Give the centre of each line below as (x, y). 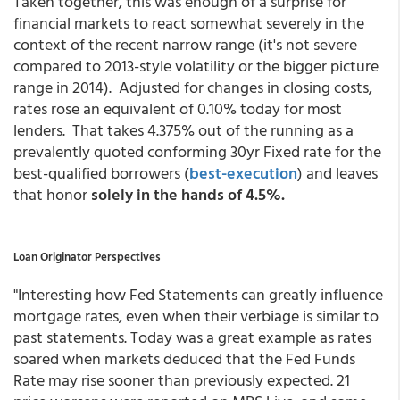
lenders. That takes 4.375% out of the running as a (183, 130)
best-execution (243, 173)
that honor (52, 194)
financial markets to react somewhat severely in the (189, 23)
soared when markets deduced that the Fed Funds (184, 358)
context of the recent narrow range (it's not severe (185, 44)
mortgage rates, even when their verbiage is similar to (196, 316)
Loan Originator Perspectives (87, 256)
